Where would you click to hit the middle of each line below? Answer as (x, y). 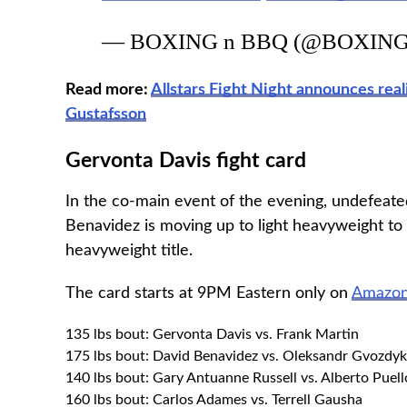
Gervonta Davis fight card (186, 160)
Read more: (108, 89)
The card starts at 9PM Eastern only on (208, 293)
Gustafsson (106, 114)
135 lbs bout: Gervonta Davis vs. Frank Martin (212, 334)
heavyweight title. (129, 250)
